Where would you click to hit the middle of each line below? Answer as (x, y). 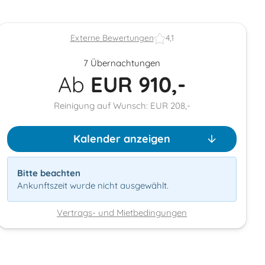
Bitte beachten (49, 173)
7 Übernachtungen (122, 63)
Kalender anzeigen (122, 138)
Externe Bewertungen (112, 38)
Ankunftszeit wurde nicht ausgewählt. (93, 185)
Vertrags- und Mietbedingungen (122, 212)
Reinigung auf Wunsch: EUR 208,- (122, 105)
